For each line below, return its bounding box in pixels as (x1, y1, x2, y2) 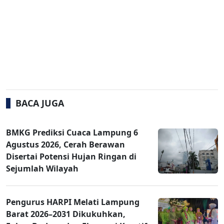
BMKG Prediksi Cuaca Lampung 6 (6, 126, 138, 138)
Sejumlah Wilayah (6, 162, 78, 174)
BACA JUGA (15, 96, 64, 109)
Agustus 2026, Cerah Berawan (6, 138, 125, 150)
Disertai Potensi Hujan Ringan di (6, 150, 136, 162)
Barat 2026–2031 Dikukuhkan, (6, 208, 125, 219)
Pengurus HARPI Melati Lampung (6, 196, 139, 207)
